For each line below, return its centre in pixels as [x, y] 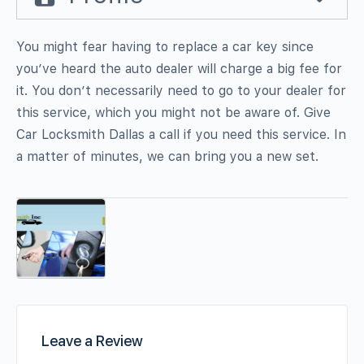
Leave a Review [92, 341]
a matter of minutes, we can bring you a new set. [167, 156]
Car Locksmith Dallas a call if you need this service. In [181, 134]
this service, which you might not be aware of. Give [173, 112]
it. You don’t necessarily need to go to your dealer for [181, 90]
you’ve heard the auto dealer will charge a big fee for [179, 68]
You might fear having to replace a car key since [165, 46]
